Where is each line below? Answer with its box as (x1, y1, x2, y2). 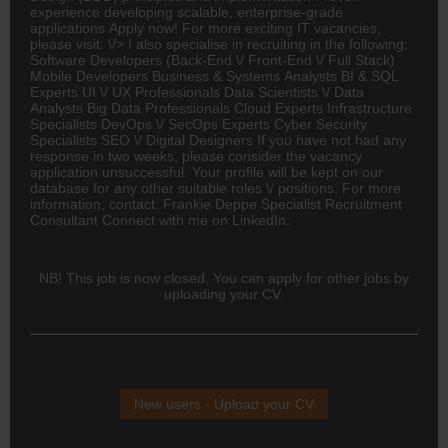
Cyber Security (274, 115, 367, 132)
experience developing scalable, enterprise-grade (30, 3, 343, 20)
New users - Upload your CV (134, 395, 314, 412)
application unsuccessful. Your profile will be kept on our (30, 163, 383, 180)
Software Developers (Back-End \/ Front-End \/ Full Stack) (30, 51, 395, 68)
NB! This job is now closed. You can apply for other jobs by (39, 269, 409, 286)
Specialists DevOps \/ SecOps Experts (30, 115, 274, 132)
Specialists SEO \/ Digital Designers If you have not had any (30, 131, 406, 148)
